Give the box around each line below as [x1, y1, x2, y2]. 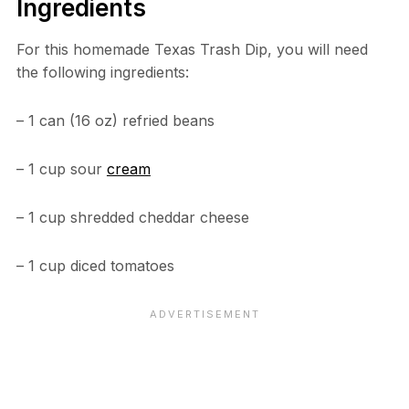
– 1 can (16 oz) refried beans [16, 110, 215, 130]
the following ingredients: [16, 62, 189, 81]
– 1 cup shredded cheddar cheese [16, 207, 249, 226]
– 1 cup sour [16, 159, 107, 178]
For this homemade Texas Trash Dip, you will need [16, 39, 368, 58]
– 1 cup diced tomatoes [16, 256, 174, 275]
